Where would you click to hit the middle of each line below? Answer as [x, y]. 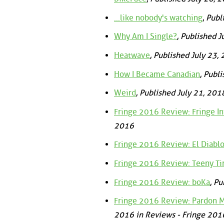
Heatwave [132, 55]
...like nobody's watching [158, 17]
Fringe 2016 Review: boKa [162, 182]
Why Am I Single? [145, 36]
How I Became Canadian [157, 74]
